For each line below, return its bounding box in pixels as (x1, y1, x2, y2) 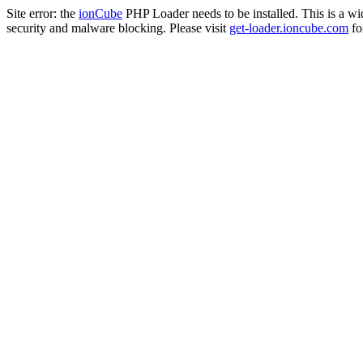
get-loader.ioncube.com (229, 21, 348, 35)
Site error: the (6, 6, 79, 20)
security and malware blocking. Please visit (6, 21, 229, 35)
